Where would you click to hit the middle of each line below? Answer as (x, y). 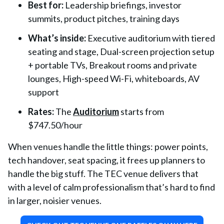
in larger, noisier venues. (55, 200)
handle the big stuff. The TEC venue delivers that (103, 173)
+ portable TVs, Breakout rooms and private (112, 65)
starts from (141, 111)
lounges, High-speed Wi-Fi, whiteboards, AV (114, 78)
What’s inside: (57, 38)
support (43, 92)
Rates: (41, 111)
